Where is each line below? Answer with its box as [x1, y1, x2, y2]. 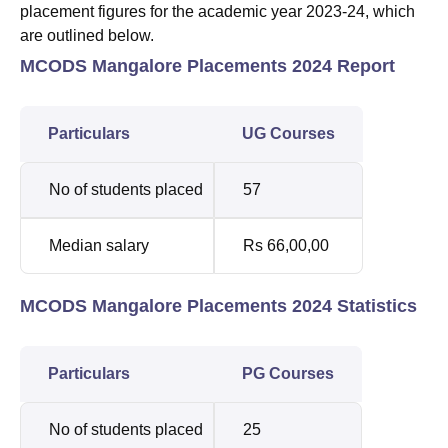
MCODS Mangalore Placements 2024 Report [20, 55, 395, 76]
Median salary [49, 236, 153, 254]
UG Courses [242, 124, 335, 142]
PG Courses [242, 364, 334, 382]
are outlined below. [20, 26, 154, 44]
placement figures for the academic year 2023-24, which [20, 2, 415, 20]
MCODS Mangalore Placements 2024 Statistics [20, 295, 417, 316]
